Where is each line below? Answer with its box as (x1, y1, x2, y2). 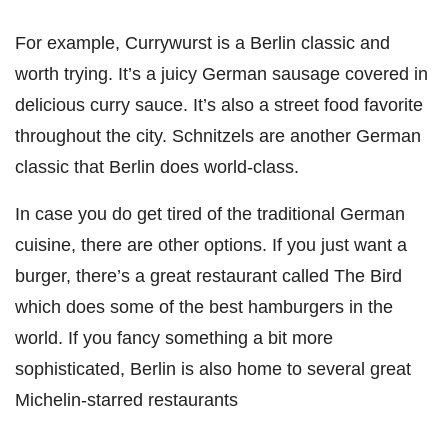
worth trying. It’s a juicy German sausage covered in (15, 62, 428, 84)
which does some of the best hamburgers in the (15, 295, 393, 317)
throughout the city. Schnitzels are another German (15, 124, 421, 146)
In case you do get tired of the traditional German (15, 202, 405, 224)
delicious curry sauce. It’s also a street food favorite (15, 93, 423, 115)
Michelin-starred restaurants (15, 388, 243, 410)
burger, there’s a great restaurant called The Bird (15, 264, 402, 286)
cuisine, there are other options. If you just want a (15, 233, 407, 255)
